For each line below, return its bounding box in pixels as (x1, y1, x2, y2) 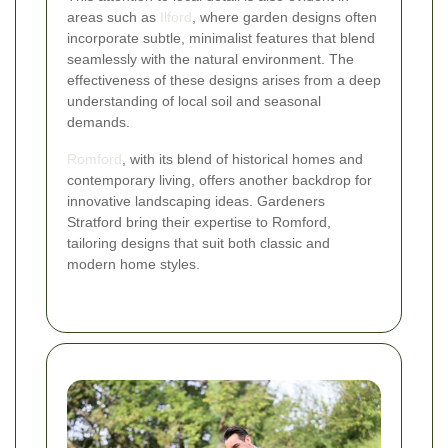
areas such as (67, 9, 160, 26)
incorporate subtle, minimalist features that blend (67, 30, 375, 47)
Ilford (160, 9, 192, 26)
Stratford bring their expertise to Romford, (67, 214, 331, 231)
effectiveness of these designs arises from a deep (67, 72, 381, 89)
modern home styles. (67, 256, 200, 273)
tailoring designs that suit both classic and (67, 235, 330, 252)
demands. (67, 114, 130, 131)
